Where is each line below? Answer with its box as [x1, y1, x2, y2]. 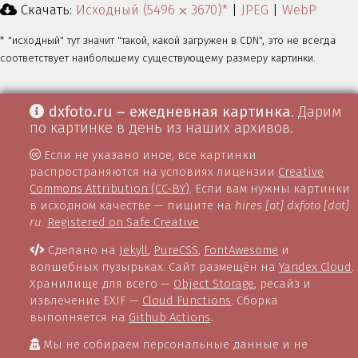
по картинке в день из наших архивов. [30, 119, 294, 137]
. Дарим [291, 103, 342, 121]
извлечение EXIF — [30, 292, 143, 308]
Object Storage [173, 276, 255, 291]
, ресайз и [254, 276, 312, 291]
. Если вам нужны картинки [189, 181, 351, 197]
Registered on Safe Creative [47, 215, 200, 230]
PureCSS [153, 242, 199, 257]
